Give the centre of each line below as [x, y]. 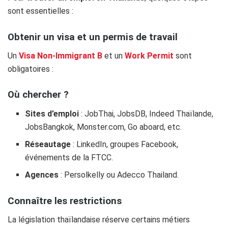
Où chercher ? [38, 95]
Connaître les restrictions [65, 201]
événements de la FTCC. [69, 157]
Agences [42, 175]
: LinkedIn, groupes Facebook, [125, 144]
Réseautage [48, 144]
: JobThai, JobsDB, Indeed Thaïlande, [146, 113]
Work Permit [149, 56]
